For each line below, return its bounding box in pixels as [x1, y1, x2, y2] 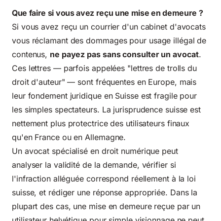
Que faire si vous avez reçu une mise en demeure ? [12, 7, 203, 18]
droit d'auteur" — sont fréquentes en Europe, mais [12, 76, 197, 87]
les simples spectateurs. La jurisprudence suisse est [12, 104, 201, 114]
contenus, [12, 49, 50, 59]
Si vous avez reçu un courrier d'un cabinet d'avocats [12, 21, 206, 32]
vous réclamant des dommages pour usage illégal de [12, 35, 207, 45]
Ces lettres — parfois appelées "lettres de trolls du [12, 63, 197, 73]
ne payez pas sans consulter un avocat [50, 49, 199, 59]
